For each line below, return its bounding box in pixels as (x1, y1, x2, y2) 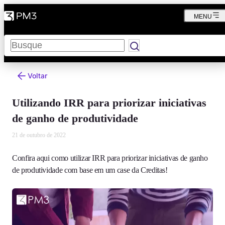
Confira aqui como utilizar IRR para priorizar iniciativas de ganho (12, 154, 208, 162)
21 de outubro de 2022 (12, 132, 66, 139)
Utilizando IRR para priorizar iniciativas (12, 96, 206, 109)
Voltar (28, 71, 47, 80)
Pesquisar (4, 34, 37, 43)
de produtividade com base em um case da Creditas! (12, 166, 168, 174)
